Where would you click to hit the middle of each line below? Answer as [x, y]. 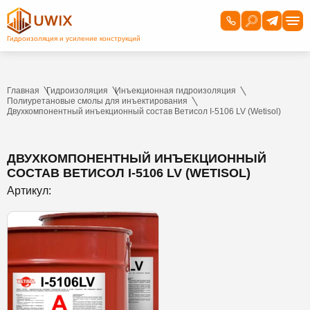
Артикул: [29, 191]
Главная [23, 91]
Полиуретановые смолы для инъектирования [97, 101]
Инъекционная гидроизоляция [175, 91]
